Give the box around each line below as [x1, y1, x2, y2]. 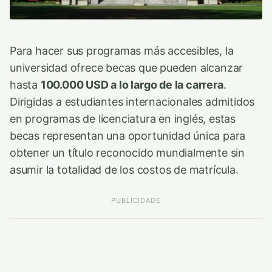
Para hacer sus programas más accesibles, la [10, 44, 234, 57]
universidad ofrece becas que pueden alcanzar [10, 61, 243, 74]
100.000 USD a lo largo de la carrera [40, 78, 223, 91]
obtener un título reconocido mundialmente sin [10, 146, 245, 159]
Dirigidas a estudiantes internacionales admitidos [10, 95, 255, 108]
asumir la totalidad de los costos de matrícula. [10, 163, 239, 176]
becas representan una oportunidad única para [10, 129, 246, 142]
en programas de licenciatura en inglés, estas [10, 112, 236, 125]
